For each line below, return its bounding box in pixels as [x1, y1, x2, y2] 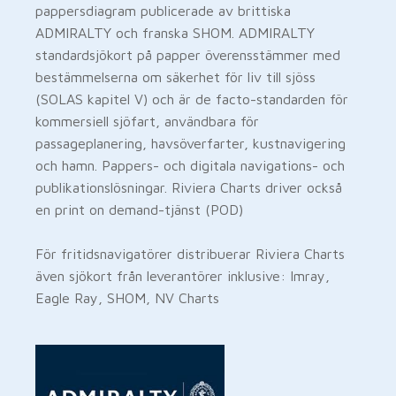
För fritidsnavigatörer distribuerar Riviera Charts [35, 245, 345, 262]
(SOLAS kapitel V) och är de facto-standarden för [35, 90, 348, 107]
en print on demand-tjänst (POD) [35, 201, 243, 217]
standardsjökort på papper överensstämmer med [35, 46, 340, 63]
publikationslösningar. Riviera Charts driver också [35, 179, 342, 195]
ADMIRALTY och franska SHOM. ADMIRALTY [35, 24, 315, 41]
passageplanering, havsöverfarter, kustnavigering [35, 134, 346, 151]
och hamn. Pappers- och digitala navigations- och [35, 156, 345, 173]
